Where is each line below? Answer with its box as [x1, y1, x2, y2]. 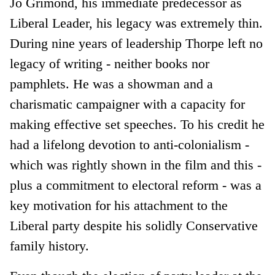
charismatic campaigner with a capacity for [10, 96, 246, 112]
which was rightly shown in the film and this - [10, 157, 262, 172]
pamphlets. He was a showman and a [10, 76, 214, 91]
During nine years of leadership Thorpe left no [10, 35, 263, 51]
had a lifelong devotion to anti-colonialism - [10, 136, 250, 152]
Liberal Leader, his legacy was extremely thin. [10, 15, 263, 31]
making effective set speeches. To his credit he [10, 116, 265, 132]
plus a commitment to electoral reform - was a [10, 177, 262, 193]
